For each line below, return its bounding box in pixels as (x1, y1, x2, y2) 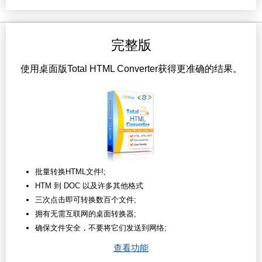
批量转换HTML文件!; (35, 167, 106, 177)
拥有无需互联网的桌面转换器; (35, 209, 136, 219)
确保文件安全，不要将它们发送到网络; (35, 223, 167, 233)
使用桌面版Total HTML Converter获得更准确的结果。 (20, 64, 242, 74)
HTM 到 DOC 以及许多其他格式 (35, 181, 143, 191)
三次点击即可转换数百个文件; (35, 195, 136, 205)
